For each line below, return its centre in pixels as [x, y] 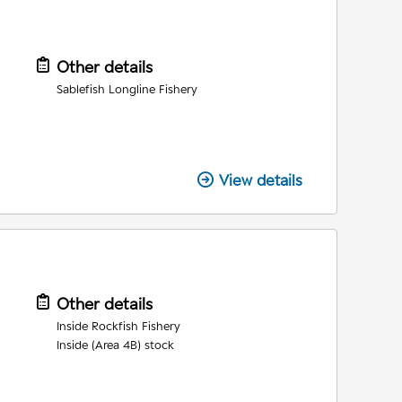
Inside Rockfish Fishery [118, 326]
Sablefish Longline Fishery [127, 89]
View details [261, 181]
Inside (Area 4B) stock [115, 345]
